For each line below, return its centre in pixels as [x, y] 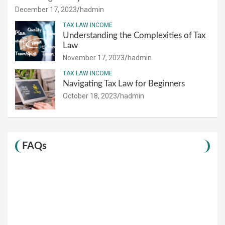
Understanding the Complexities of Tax [134, 35]
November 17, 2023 [94, 58]
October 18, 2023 [90, 96]
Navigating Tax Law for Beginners [124, 83]
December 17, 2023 [46, 9]
